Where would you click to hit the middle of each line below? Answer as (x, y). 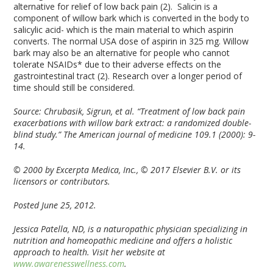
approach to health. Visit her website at (91, 252)
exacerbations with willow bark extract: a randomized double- (133, 123)
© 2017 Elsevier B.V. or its (191, 170)
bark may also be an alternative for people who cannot (122, 53)
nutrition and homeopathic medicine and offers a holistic (123, 240)
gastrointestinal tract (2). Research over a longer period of (128, 76)
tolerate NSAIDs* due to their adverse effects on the (118, 64)
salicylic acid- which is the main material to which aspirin (124, 30)
